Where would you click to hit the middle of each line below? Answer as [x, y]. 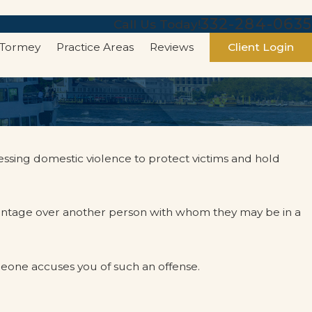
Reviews [171, 47]
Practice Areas [95, 47]
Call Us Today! [157, 24]
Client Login [260, 47]
